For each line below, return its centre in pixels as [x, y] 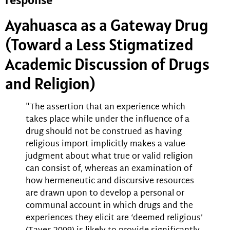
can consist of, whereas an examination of [109, 169]
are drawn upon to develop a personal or [105, 194]
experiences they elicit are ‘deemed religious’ [114, 219]
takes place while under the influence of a [108, 120]
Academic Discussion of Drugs [107, 64]
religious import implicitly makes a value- [107, 145]
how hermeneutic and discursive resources [110, 182]
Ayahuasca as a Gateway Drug [107, 25]
